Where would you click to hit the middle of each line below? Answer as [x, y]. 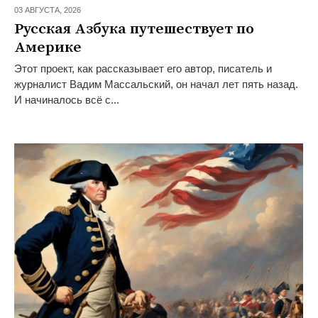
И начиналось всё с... [66, 100]
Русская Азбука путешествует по [134, 29]
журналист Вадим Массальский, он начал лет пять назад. [156, 84]
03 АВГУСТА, [39, 10]
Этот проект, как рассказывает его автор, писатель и [143, 69]
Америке [48, 48]
